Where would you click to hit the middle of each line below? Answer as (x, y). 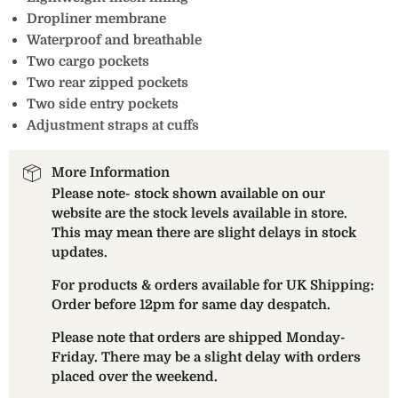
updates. (80, 252)
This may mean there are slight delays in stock (204, 233)
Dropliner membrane (96, 19)
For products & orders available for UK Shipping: (213, 285)
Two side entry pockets (103, 104)
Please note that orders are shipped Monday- (199, 338)
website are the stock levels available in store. (199, 213)
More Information (111, 172)
